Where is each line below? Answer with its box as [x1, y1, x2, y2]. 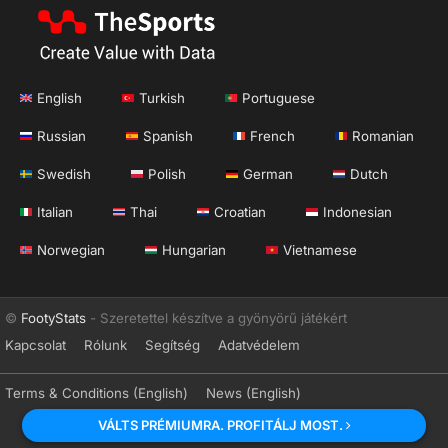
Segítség [145, 336, 200, 353]
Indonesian [323, 204, 392, 221]
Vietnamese [283, 242, 357, 259]
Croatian [214, 204, 266, 221]
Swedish [37, 166, 91, 183]
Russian [37, 128, 86, 145]
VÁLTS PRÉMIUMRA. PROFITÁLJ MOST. [97, 417, 346, 433]
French [250, 128, 295, 145]
